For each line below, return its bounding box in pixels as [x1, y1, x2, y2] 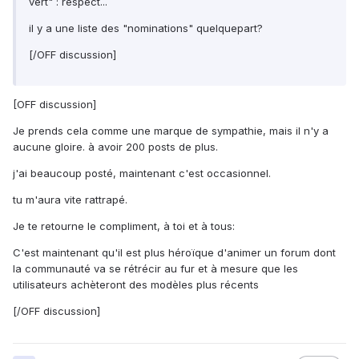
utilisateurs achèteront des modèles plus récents [13, 278, 259, 292]
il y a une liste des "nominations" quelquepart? [29, 22, 263, 35]
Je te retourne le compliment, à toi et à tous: [13, 220, 235, 233]
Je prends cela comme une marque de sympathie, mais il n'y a [13, 124, 329, 138]
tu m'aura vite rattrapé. [13, 193, 127, 207]
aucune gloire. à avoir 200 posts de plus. [13, 140, 218, 154]
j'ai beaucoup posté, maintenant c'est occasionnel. [13, 167, 271, 180]
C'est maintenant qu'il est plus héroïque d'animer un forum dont [13, 246, 336, 260]
